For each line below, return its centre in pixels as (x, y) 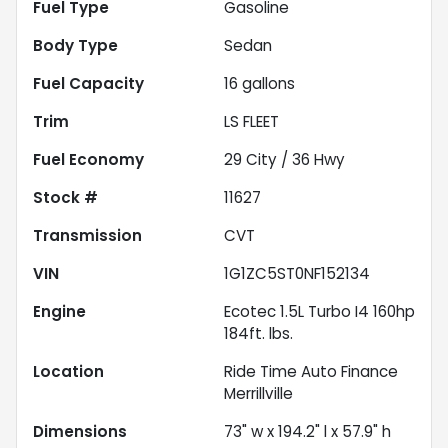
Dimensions (80, 431)
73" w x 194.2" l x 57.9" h (307, 431)
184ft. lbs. (258, 333)
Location (68, 371)
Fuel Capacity (88, 83)
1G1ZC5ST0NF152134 (297, 273)
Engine (59, 311)
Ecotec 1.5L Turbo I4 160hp (319, 311)
